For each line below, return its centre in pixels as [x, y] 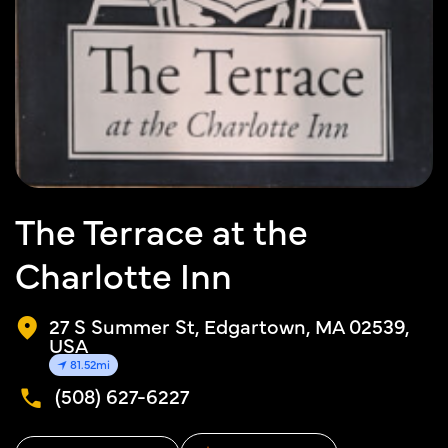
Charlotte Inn [123, 274]
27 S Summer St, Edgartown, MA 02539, [228, 326]
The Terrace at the [161, 230]
